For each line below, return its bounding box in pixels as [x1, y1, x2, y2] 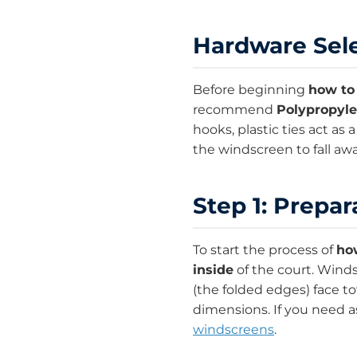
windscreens [193, 322, 274, 338]
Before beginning [193, 82, 308, 98]
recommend [193, 102, 277, 118]
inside [193, 262, 233, 278]
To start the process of [193, 242, 336, 258]
